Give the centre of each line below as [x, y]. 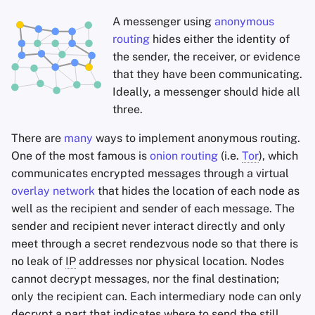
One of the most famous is [81, 156]
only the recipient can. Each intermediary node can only [156, 296]
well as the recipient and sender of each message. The [153, 208]
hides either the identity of [220, 39]
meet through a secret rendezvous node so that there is [155, 244]
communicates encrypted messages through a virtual [150, 173]
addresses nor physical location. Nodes [180, 261]
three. [128, 109]
